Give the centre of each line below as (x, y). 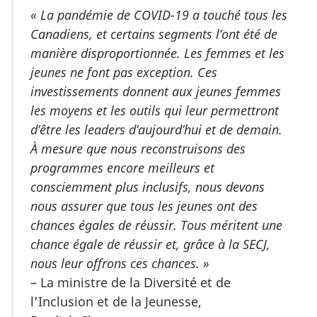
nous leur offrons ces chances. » (120, 263)
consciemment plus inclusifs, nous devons (148, 186)
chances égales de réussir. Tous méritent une (156, 225)
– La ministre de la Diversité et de (131, 282)
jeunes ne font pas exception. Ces (124, 72)
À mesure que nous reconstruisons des (138, 148)
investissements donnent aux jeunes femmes (156, 91)
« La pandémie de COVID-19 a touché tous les (159, 15)
